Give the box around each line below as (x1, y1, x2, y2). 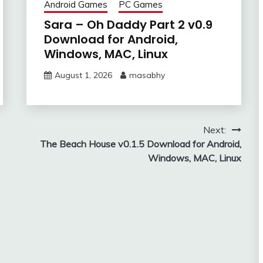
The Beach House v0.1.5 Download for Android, (39, 137, 241, 150)
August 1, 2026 (54, 69, 112, 80)
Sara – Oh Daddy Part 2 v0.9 (43, 16, 213, 33)
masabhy (129, 69, 165, 80)
